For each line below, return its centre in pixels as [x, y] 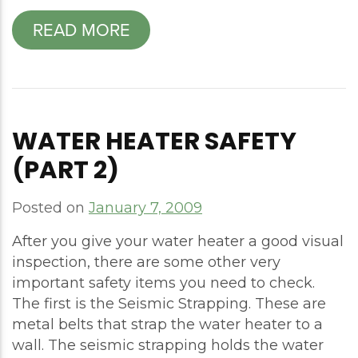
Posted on [50, 207]
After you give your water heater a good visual [178, 241]
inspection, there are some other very [146, 262]
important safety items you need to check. [163, 282]
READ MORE [81, 30]
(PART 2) [66, 169]
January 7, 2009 [145, 207]
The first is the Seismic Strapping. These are [169, 303]
